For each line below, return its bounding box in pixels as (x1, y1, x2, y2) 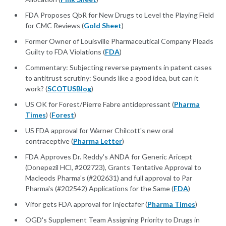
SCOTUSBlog (47, 84, 91, 93)
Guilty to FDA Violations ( (25, 47, 105, 56)
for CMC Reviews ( (25, 21, 84, 30)
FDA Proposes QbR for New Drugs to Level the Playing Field (25, 11, 214, 20)
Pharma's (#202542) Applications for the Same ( (25, 184, 174, 193)
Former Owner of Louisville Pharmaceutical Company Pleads (25, 37, 213, 46)
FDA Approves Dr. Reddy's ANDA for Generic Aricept (25, 152, 192, 161)
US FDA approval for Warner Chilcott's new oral (25, 126, 174, 135)
